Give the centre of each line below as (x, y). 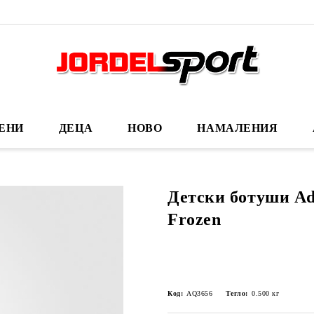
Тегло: (237, 293)
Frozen (194, 219)
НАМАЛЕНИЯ (238, 128)
